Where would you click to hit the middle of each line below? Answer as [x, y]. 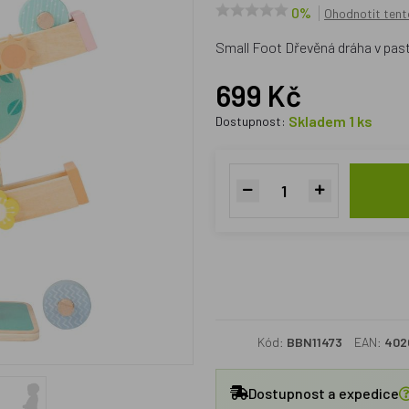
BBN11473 [314, 342]
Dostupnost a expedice [323, 393]
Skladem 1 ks [330, 121]
